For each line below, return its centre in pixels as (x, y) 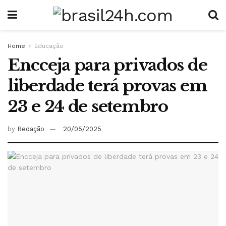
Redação (31, 129)
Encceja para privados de (107, 65)
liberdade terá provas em (107, 86)
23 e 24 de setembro (88, 106)
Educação (49, 46)
